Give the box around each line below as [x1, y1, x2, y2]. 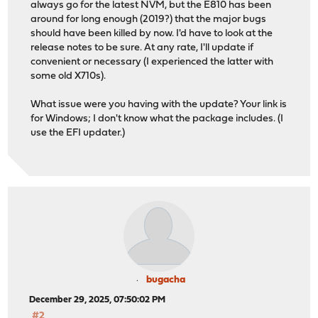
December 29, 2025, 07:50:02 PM [29, 295, 166, 305]
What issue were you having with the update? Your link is [31, 99, 287, 110]
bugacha [146, 275, 185, 286]
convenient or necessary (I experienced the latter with [31, 56, 274, 67]
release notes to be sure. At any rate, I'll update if [31, 42, 254, 53]
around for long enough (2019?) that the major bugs [31, 13, 267, 25]
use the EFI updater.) [31, 127, 126, 138]
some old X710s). [31, 70, 106, 82]
